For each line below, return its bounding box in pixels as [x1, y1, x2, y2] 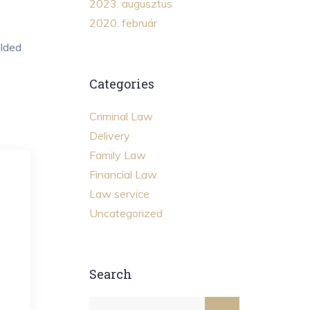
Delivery [89, 128, 130, 143]
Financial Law [89, 167, 157, 181]
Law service [89, 186, 149, 201]
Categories [89, 75, 154, 92]
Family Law [89, 147, 146, 162]
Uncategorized [89, 206, 163, 220]
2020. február [89, 15, 157, 30]
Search [89, 265, 132, 282]
